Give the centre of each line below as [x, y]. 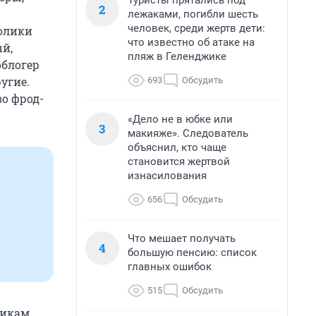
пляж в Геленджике [177, 56]
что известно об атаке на [191, 42]
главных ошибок [170, 267]
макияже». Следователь [188, 133]
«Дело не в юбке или [180, 119]
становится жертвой [179, 162]
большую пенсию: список [192, 253]
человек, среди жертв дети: [196, 28]
